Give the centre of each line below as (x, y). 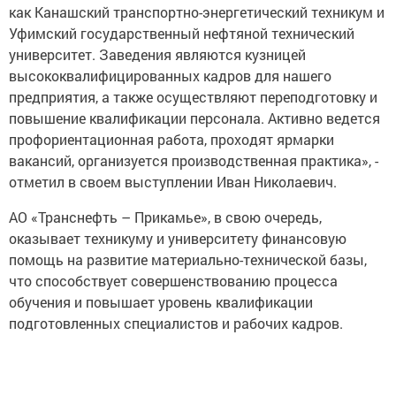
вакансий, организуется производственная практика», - (194, 155)
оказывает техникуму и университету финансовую (178, 232)
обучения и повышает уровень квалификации (161, 296)
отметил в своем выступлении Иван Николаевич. (173, 176)
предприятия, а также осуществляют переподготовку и (193, 91)
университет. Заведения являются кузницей (157, 49)
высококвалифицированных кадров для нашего (170, 70)
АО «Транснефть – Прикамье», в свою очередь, (165, 211)
